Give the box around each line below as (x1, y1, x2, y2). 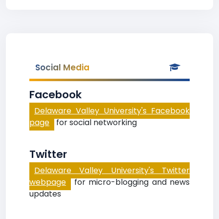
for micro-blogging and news (71, 176, 190, 188)
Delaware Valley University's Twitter (34, 165, 190, 176)
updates (29, 188, 61, 199)
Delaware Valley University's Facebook (34, 105, 190, 116)
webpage (29, 176, 66, 188)
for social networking (54, 117, 137, 128)
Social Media (35, 62, 89, 73)
